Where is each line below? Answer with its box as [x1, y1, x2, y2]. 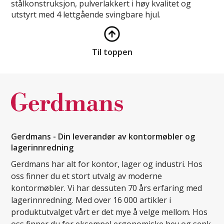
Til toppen [91, 46, 132, 58]
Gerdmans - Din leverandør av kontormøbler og [11, 131, 195, 142]
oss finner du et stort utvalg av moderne [11, 170, 162, 182]
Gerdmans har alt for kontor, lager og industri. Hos [11, 158, 203, 170]
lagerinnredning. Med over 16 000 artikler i [11, 194, 171, 206]
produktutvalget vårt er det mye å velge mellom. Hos [11, 206, 208, 218]
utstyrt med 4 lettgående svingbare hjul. [11, 9, 161, 20]
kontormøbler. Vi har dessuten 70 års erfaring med [11, 182, 202, 194]
